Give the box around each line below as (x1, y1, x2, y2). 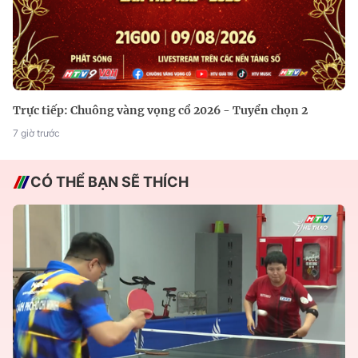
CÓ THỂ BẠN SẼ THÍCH (30, 173, 189, 190)
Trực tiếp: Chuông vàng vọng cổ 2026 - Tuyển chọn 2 (13, 102, 308, 117)
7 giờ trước (13, 126, 60, 139)
